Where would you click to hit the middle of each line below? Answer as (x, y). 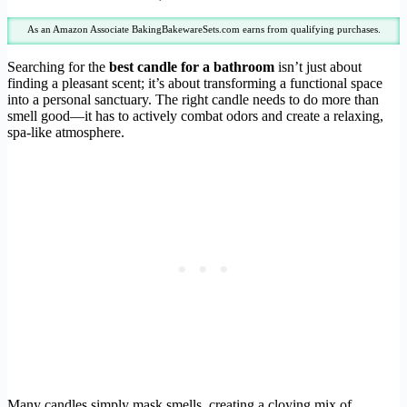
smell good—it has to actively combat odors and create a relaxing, (195, 115)
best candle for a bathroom (192, 66)
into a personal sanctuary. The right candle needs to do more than (193, 99)
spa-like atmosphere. (66, 132)
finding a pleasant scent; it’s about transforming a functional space (195, 83)
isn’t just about (318, 66)
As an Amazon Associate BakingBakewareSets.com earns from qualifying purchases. (203, 29)
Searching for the (58, 66)
